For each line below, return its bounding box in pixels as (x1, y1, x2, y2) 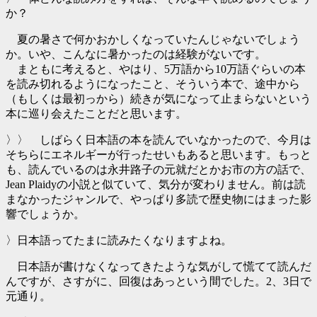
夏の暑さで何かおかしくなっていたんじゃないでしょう (6, 33, 300, 45)
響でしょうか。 (6, 208, 85, 220)
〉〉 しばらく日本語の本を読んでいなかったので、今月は (6, 134, 311, 146)
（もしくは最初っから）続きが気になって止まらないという (6, 93, 311, 105)
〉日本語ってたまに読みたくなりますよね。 (6, 234, 232, 246)
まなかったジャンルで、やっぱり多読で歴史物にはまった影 (6, 193, 311, 205)
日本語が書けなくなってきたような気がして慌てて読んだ (6, 260, 311, 272)
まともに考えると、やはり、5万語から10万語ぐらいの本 (6, 63, 306, 75)
